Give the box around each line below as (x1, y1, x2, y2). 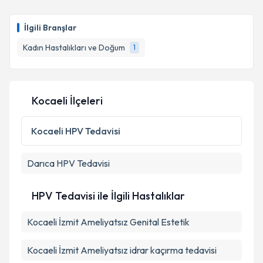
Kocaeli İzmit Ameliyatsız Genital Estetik (27, 216, 190, 228)
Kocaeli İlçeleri (32, 94, 103, 107)
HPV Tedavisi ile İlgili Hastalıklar (32, 189, 185, 203)
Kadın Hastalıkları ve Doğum (23, 42, 125, 53)
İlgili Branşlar (24, 22, 76, 33)
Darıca (27, 157, 55, 169)
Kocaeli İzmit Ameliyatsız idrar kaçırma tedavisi (27, 244, 217, 256)
